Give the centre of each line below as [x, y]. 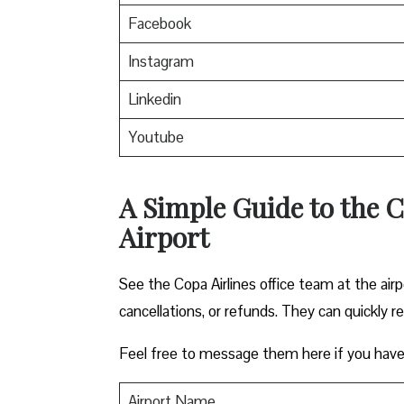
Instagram [161, 61]
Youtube [156, 137]
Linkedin [154, 99]
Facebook [159, 23]
